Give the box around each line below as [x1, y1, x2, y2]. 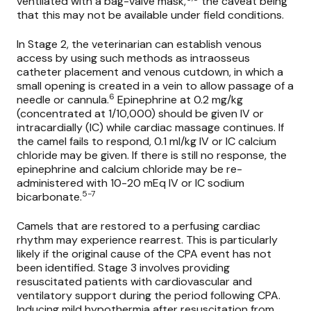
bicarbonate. [17, 190, 82, 205]
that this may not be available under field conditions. [17, 7, 284, 22]
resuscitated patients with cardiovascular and [17, 274, 252, 289]
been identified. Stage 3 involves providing [17, 260, 230, 276]
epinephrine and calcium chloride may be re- [17, 162, 242, 177]
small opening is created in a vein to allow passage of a [17, 78, 294, 94]
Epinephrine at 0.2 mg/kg [117, 92, 243, 108]
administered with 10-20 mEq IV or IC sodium [17, 176, 244, 191]
